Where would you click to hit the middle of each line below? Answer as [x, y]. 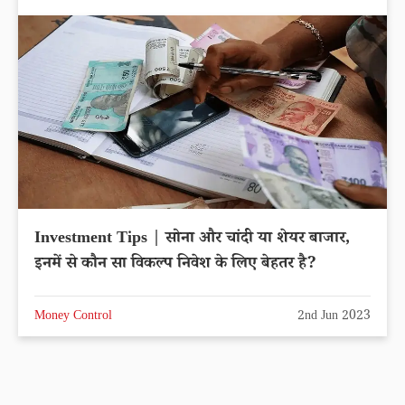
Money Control [73, 317]
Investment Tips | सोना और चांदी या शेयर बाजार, [192, 239]
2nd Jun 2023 [334, 317]
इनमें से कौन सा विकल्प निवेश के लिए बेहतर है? [175, 264]
